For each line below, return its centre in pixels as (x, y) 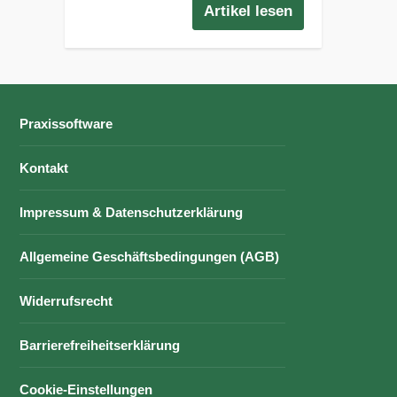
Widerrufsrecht (66, 300)
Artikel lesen (249, 11)
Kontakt (44, 167)
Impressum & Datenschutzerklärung (132, 212)
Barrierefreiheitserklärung (100, 345)
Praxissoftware (66, 123)
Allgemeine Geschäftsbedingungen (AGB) (150, 256)
